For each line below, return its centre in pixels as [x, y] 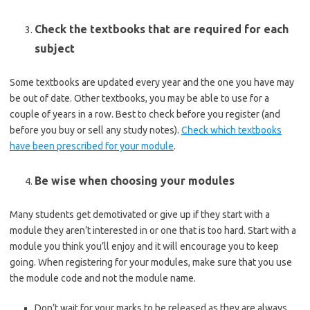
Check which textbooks [231, 130]
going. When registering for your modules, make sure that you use [151, 262]
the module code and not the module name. [103, 278]
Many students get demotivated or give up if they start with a [140, 215]
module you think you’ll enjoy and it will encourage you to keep [144, 246]
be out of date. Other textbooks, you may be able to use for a [139, 98]
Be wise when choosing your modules [135, 181]
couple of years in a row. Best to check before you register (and [145, 114]
